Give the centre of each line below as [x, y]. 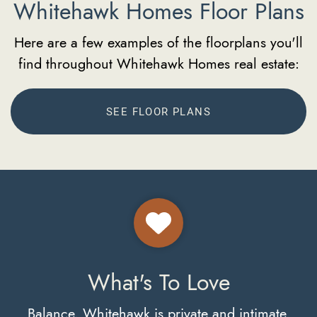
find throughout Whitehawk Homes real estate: [158, 64]
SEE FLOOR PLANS [158, 111]
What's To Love [158, 282]
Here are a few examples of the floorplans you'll [158, 42]
